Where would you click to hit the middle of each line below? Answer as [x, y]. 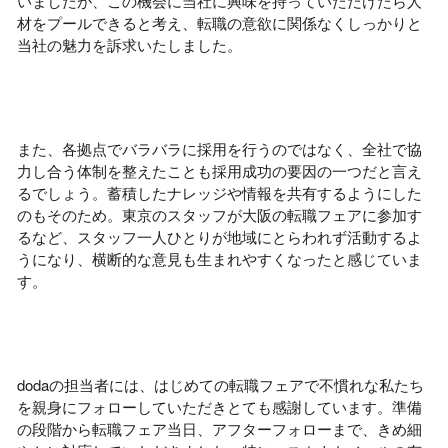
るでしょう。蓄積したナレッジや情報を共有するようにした [219, 192]
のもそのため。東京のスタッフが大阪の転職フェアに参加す [219, 214]
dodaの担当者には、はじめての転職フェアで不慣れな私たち [220, 384]
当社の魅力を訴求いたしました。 [129, 44]
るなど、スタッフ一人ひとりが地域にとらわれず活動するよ [219, 236]
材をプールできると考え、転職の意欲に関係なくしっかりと [219, 22]
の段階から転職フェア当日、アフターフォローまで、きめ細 [219, 428]
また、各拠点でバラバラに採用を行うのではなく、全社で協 [219, 148]
